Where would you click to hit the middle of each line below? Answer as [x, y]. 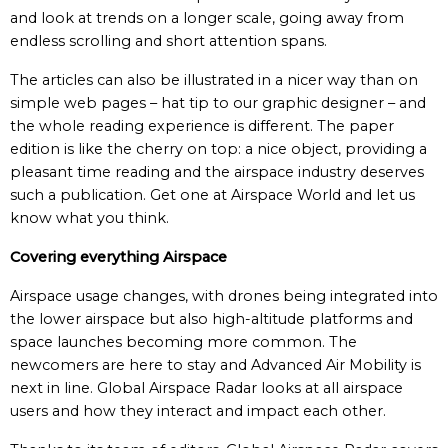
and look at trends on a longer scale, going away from [207, 18]
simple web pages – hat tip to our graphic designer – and [218, 103]
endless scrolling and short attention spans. [168, 41]
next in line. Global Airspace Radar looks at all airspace [206, 388]
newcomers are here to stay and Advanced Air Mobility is [215, 365]
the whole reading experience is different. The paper [202, 126]
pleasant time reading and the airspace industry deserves [217, 172]
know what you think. [89, 218]
